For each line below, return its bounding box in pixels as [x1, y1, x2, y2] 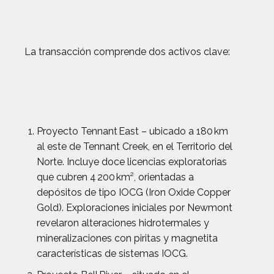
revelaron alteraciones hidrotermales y [37, 217, 209, 229]
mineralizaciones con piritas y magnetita [37, 232, 218, 244]
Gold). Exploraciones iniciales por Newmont [37, 202, 232, 213]
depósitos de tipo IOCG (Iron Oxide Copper [37, 187, 231, 198]
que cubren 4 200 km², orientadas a [37, 171, 194, 183]
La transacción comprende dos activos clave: [24, 46, 230, 57]
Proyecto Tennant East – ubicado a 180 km [37, 125, 228, 137]
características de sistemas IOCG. [37, 248, 188, 259]
